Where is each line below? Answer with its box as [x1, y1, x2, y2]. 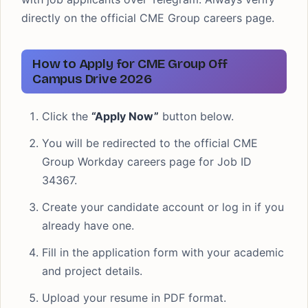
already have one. [42, 219, 134, 232]
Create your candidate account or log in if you [42, 200, 284, 214]
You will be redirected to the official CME [42, 136, 258, 150]
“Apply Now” [91, 109, 159, 123]
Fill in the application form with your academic [42, 245, 284, 259]
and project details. [42, 264, 142, 278]
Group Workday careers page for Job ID [42, 155, 252, 168]
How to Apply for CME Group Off [32, 56, 228, 71]
